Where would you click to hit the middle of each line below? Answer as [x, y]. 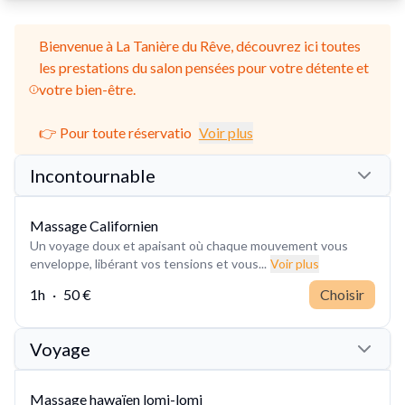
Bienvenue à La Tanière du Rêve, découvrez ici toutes [199, 45]
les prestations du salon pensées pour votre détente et [203, 67]
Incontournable [93, 175]
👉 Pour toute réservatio [115, 132]
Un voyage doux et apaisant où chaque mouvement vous [189, 245]
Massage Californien [94, 225]
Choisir [342, 294]
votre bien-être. [87, 89]
